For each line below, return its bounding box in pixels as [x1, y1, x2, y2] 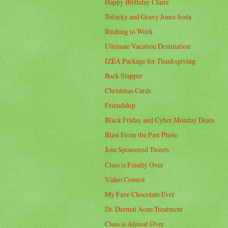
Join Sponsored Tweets [105, 145, 169, 155]
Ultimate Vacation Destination [105, 41, 191, 51]
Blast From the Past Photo [105, 130, 179, 140]
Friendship [105, 100, 136, 110]
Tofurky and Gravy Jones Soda [105, 11, 192, 21]
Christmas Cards [105, 85, 152, 96]
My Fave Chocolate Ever [105, 189, 175, 199]
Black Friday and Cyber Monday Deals [105, 115, 215, 125]
